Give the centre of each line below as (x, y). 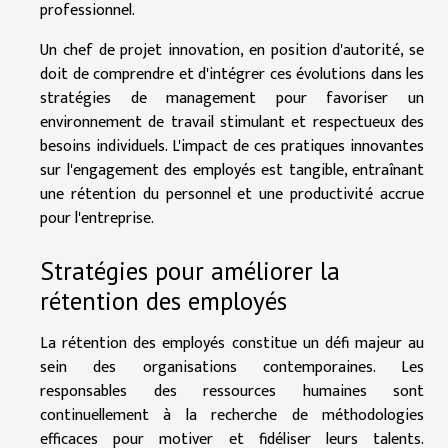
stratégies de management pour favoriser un (232, 99)
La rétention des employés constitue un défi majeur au (232, 344)
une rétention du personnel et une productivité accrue (232, 195)
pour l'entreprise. (97, 219)
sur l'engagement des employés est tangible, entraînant (232, 171)
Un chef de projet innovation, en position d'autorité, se (232, 51)
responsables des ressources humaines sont (232, 392)
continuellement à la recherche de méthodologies (232, 416)
